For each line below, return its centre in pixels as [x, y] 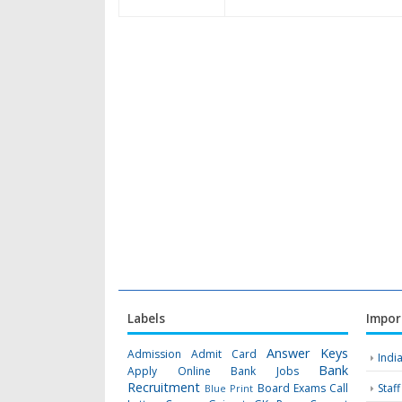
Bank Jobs [265, 371]
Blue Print [229, 389]
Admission [154, 354]
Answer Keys [308, 354]
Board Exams [291, 389]
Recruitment [164, 388]
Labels [146, 319]
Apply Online [169, 371]
